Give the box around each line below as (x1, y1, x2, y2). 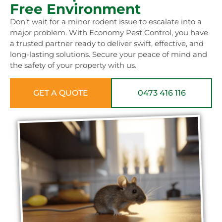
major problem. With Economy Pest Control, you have (10, 28, 208, 38)
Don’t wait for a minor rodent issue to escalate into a (10, 17, 202, 27)
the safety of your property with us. (10, 60, 136, 70)
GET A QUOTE (33, 88, 88, 98)
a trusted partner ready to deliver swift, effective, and (10, 39, 204, 49)
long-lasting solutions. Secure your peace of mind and (10, 50, 207, 59)
